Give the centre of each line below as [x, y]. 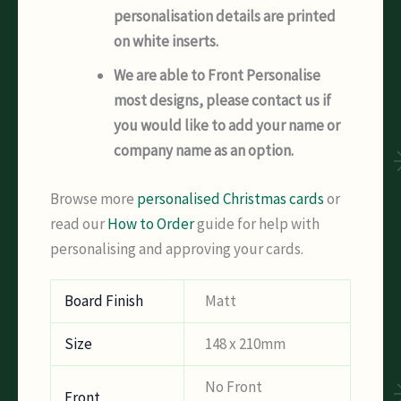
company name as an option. [204, 151]
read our [79, 223]
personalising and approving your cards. [177, 248]
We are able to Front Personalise [217, 76]
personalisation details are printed [225, 17]
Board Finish [104, 301]
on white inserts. [166, 42]
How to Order [151, 223]
